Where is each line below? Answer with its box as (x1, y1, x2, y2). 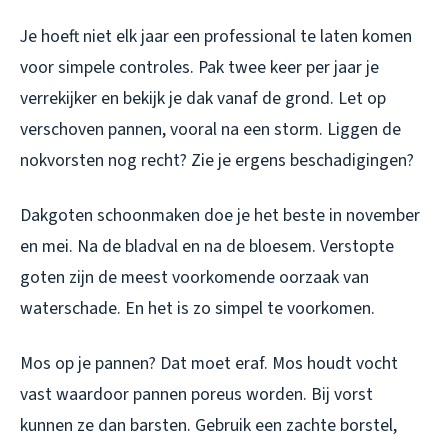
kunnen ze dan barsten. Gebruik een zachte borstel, (20, 412, 397, 438)
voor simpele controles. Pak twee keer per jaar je (20, 54, 379, 80)
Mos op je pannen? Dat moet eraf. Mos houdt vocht (20, 350, 398, 376)
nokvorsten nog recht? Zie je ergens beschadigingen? (20, 147, 414, 173)
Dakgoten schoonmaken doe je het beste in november (20, 202, 420, 228)
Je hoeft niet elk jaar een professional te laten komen (20, 23, 412, 49)
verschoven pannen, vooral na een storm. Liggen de (20, 116, 401, 142)
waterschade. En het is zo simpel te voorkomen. (20, 295, 375, 321)
